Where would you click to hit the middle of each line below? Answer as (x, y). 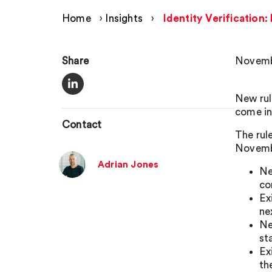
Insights (124, 19)
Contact (82, 125)
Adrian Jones (128, 165)
